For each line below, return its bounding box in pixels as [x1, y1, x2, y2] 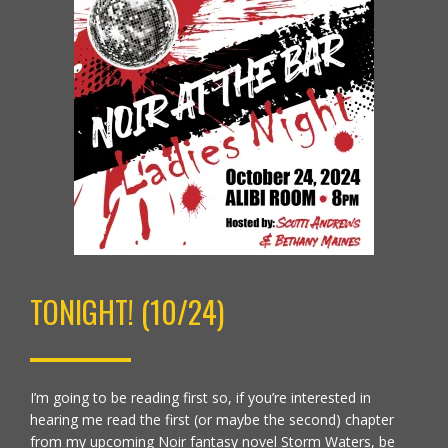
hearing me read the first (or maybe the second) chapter [30, 410, 394, 429]
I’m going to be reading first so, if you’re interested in [30, 388, 371, 407]
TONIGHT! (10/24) [30, 289, 224, 334]
